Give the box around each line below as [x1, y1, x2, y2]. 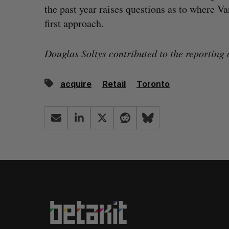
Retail [102, 79, 126, 89]
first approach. [44, 16, 104, 31]
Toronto [136, 79, 170, 89]
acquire [60, 79, 91, 89]
